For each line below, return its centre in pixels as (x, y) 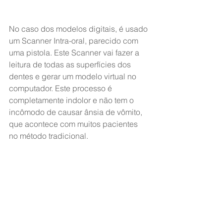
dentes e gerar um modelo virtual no (74, 76)
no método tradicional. (49, 136)
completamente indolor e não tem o (72, 100)
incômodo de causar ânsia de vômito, (77, 112)
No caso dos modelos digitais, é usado (79, 28)
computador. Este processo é (61, 88)
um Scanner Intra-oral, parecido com (75, 40)
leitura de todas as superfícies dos (71, 64)
